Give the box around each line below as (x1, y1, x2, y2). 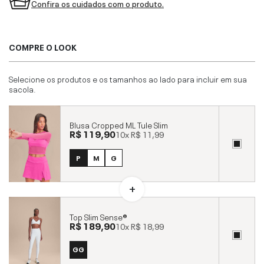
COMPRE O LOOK (9, 40, 77, 52)
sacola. (9, 82, 36, 94)
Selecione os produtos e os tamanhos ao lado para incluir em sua (9, 72, 247, 84)
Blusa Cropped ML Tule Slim (70, 118, 168, 131)
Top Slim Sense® (70, 210, 127, 222)
